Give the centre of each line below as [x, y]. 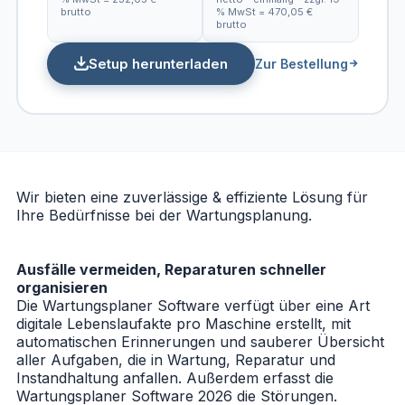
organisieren [62, 288]
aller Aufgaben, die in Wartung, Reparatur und [176, 360]
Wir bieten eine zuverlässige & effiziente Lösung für [192, 198]
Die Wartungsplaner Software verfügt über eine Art [193, 306]
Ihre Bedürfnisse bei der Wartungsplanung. [164, 216]
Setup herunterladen [158, 63]
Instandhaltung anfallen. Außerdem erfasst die [175, 378]
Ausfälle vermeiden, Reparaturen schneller [171, 270]
